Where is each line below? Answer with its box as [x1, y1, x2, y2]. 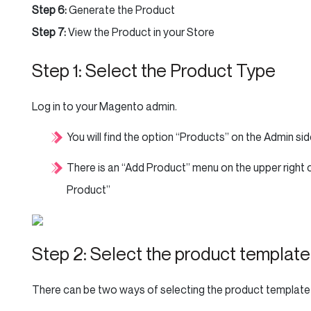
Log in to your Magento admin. [32, 99, 177, 113]
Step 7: [32, 25, 66, 39]
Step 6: [32, 3, 67, 17]
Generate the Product [67, 3, 175, 17]
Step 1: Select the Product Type [32, 60, 276, 81]
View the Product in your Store [66, 25, 215, 39]
